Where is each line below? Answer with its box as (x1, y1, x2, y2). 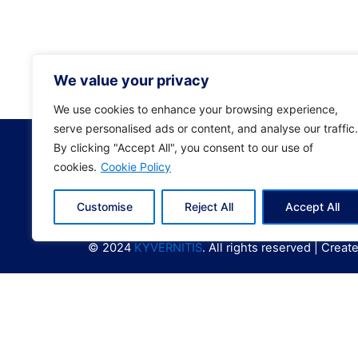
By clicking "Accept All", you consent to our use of (54, 141, 313, 154)
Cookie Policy (101, 160, 171, 173)
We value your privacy (54, 72, 209, 89)
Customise (76, 200, 133, 213)
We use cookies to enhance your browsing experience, (54, 102, 338, 116)
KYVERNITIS (134, 240, 203, 255)
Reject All (184, 200, 233, 213)
